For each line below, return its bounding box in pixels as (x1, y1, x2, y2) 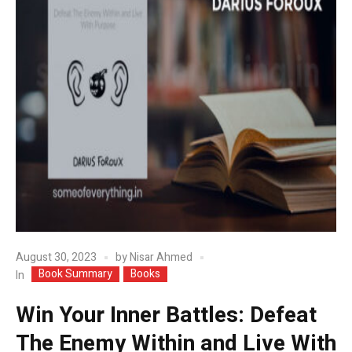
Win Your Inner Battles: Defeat (16, 299, 317, 332)
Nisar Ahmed (130, 248, 192, 266)
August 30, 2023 (16, 248, 97, 266)
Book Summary (38, 266, 112, 283)
